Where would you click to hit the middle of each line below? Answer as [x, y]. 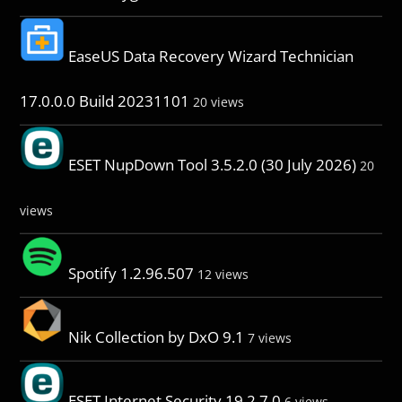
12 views [223, 274]
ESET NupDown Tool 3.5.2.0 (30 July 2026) [213, 164]
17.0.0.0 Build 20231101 [105, 100]
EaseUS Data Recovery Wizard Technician [211, 56]
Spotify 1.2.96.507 [131, 273]
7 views [270, 337]
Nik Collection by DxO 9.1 [157, 336]
